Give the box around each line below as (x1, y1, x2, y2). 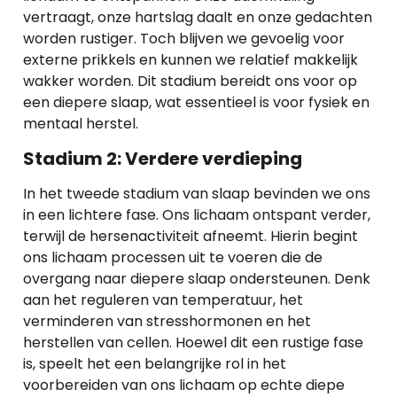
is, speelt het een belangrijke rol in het (23, 353, 286, 374)
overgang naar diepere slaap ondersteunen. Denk (23, 268, 370, 289)
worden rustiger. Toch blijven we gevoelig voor (23, 28, 345, 50)
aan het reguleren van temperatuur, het (23, 289, 303, 310)
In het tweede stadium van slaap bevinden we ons (23, 183, 370, 204)
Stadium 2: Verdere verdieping (23, 145, 302, 171)
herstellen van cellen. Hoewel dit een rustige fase (23, 331, 363, 353)
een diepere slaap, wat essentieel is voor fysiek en (23, 92, 370, 113)
